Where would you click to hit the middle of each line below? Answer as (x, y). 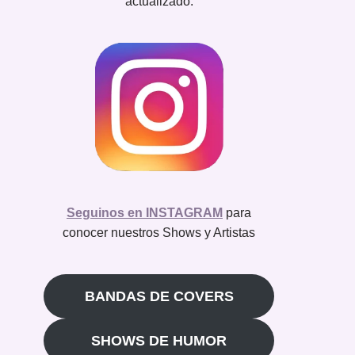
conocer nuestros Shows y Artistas (159, 232)
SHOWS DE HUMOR (159, 340)
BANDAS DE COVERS (159, 296)
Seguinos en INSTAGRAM (145, 212)
